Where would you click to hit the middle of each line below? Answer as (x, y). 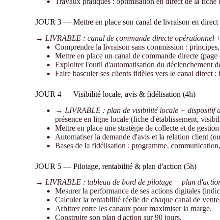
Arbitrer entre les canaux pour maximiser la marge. (134, 209)
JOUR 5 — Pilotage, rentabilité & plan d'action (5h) (116, 166)
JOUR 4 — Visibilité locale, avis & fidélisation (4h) (116, 94)
